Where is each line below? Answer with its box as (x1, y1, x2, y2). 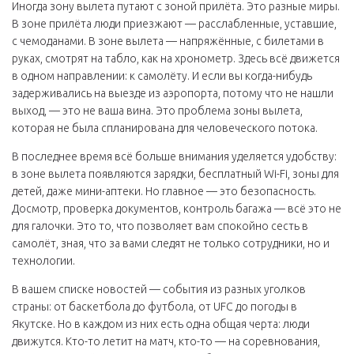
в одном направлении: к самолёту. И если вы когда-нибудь (12, 70, 312, 82)
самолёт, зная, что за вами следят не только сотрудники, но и (12, 237, 330, 250)
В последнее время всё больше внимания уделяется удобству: (12, 150, 337, 163)
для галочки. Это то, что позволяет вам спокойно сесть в (12, 220, 308, 232)
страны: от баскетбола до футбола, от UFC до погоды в (12, 300, 297, 313)
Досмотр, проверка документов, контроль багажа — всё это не (12, 202, 341, 215)
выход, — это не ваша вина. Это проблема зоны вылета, (12, 104, 303, 117)
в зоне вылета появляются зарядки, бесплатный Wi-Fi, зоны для (12, 168, 339, 180)
